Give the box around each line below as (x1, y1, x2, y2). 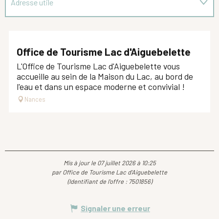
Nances (24, 95, 45, 104)
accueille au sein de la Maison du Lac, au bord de (17, 71, 193, 82)
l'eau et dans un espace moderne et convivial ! (17, 81, 185, 92)
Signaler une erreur (81, 203, 150, 213)
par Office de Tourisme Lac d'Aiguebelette (52, 168, 167, 176)
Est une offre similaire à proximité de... (11, 26, 137, 36)
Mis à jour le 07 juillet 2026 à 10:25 (63, 159, 156, 167)
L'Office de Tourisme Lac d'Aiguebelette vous (17, 61, 180, 72)
